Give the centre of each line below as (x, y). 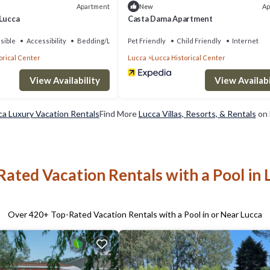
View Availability (64, 80)
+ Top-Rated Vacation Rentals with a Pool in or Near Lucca (153, 215)
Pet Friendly (147, 41)
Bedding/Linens (102, 41)
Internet (245, 41)
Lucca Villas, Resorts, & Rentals (197, 114)
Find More (119, 114)
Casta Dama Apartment (170, 19)
